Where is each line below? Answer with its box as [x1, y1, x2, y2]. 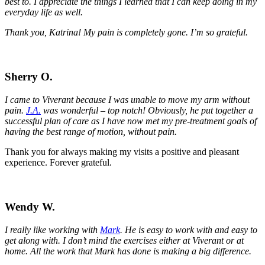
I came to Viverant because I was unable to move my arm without [5, 94, 250, 105]
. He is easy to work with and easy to [120, 224, 257, 235]
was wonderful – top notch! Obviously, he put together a [41, 105, 253, 115]
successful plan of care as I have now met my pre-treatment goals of [5, 115, 257, 126]
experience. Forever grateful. [5, 157, 112, 167]
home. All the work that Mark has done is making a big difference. [5, 245, 251, 256]
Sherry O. [5, 70, 53, 83]
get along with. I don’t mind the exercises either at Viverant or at [5, 235, 244, 245]
